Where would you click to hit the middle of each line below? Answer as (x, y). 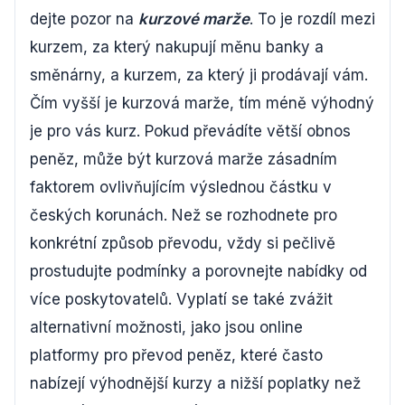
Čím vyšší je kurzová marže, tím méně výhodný (202, 103)
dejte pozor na (84, 19)
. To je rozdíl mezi (312, 19)
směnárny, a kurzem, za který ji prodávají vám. (199, 75)
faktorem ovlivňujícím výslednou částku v (181, 187)
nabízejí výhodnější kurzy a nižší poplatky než (195, 383)
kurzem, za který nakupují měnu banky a (177, 47)
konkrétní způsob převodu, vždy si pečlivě (183, 243)
